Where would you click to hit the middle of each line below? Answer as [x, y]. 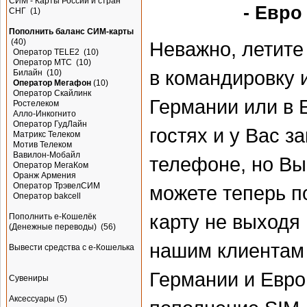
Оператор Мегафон [52, 83]
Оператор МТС [44, 62]
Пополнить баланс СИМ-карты [71, 32]
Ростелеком [36, 103]
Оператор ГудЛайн [50, 124]
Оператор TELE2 [47, 52]
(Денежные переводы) [54, 227]
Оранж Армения [45, 175]
